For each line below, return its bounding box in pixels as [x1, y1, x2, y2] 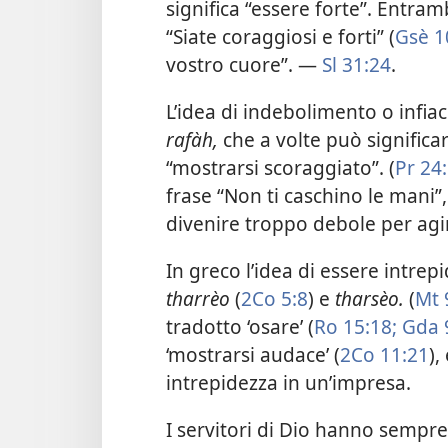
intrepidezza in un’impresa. [166, 369, 411, 397]
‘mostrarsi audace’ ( [166, 341, 340, 369]
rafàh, [166, 125, 218, 153]
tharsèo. [335, 285, 404, 313]
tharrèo [166, 285, 230, 313]
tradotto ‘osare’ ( [166, 313, 314, 341]
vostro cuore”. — [166, 50, 322, 78]
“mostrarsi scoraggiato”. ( [166, 153, 395, 181]
